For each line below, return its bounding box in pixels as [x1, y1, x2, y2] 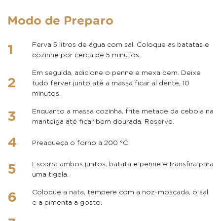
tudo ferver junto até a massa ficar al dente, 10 [32, 80, 189, 87]
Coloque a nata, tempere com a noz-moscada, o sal [32, 189, 208, 196]
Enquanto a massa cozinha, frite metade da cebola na [32, 108, 214, 115]
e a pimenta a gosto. [32, 199, 102, 206]
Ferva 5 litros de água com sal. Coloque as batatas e [32, 41, 209, 48]
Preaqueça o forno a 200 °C [32, 140, 128, 147]
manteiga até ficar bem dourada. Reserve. [32, 118, 174, 125]
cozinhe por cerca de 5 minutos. [32, 52, 141, 59]
